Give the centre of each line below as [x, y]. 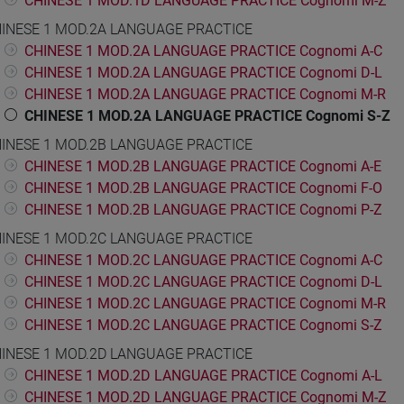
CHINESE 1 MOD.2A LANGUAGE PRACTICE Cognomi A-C [203, 51]
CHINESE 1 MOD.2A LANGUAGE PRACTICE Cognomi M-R [205, 95]
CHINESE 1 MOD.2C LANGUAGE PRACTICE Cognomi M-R [205, 304]
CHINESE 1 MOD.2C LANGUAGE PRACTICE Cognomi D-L [203, 282]
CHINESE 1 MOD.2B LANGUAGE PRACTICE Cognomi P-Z [203, 210]
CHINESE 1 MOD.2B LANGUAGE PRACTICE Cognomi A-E [203, 167]
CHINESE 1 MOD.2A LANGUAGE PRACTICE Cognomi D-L [203, 73]
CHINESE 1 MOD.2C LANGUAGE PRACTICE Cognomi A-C [203, 261]
